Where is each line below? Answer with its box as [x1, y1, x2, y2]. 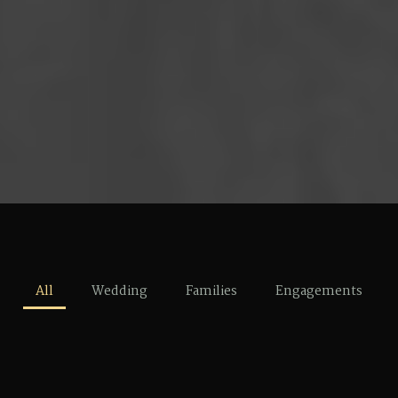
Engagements [275, 280, 362, 302]
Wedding [92, 280, 147, 302]
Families [186, 280, 237, 302]
